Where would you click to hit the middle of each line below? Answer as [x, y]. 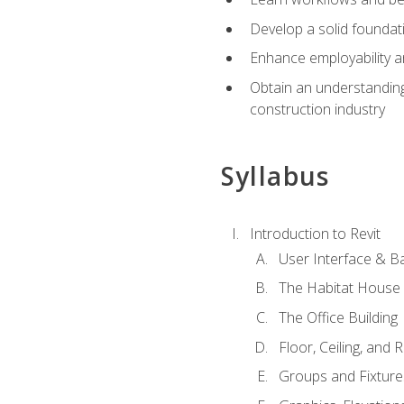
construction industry [317, 109]
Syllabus [275, 176]
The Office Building [338, 317]
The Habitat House [339, 288]
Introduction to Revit [315, 233]
